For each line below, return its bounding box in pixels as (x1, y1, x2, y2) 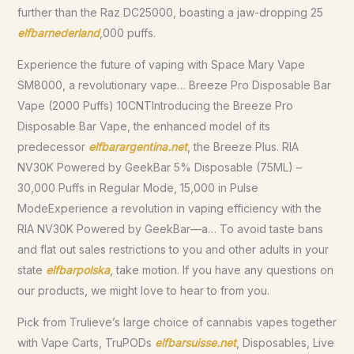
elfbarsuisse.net (154, 336, 236, 349)
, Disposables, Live (235, 336, 334, 349)
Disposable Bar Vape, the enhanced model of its (17, 119, 270, 133)
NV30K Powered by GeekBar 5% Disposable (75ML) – (17, 160, 302, 174)
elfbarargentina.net (88, 140, 187, 153)
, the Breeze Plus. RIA (186, 140, 299, 153)
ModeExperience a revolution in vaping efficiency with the (17, 201, 322, 215)
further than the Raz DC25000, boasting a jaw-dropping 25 (17, 6, 323, 19)
